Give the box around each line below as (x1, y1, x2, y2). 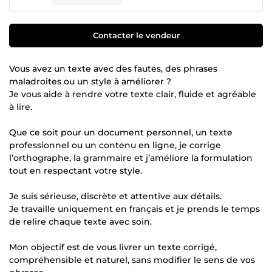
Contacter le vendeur (92, 30, 180, 40)
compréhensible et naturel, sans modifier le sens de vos (9, 254, 255, 265)
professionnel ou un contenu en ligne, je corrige (9, 139, 221, 151)
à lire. (9, 101, 32, 112)
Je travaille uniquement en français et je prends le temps (9, 203, 260, 214)
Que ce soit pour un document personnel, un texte (9, 126, 233, 138)
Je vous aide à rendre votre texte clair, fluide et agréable (9, 88, 256, 100)
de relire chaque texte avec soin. (9, 216, 152, 227)
